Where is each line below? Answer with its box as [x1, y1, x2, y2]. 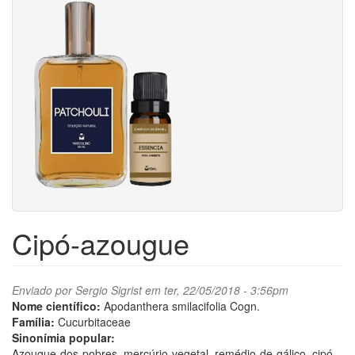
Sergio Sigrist [75, 282, 142, 298]
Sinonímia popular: [12, 330, 118, 345]
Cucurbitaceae [58, 314, 131, 330]
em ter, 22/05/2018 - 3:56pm [142, 282, 288, 298]
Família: [12, 314, 58, 330]
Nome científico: [12, 298, 104, 314]
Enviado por [12, 282, 75, 298]
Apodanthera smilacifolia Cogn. [104, 298, 260, 314]
